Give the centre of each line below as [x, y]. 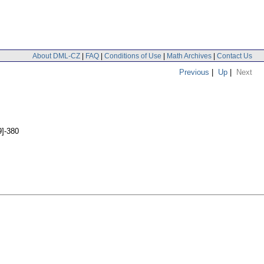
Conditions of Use [133, 56]
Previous [194, 72]
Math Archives [189, 56]
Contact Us [235, 56]
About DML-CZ [56, 56]
